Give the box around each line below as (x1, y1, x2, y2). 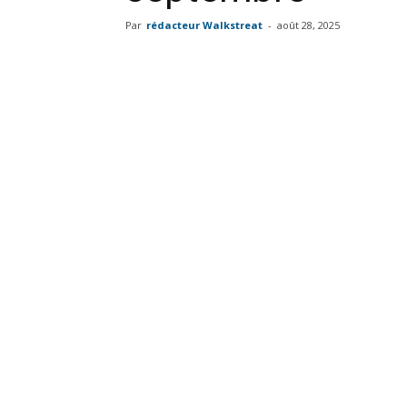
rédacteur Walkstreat (146, 18, 263, 33)
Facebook (176, 59, 226, 74)
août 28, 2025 (277, 18, 340, 33)
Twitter (298, 59, 337, 74)
